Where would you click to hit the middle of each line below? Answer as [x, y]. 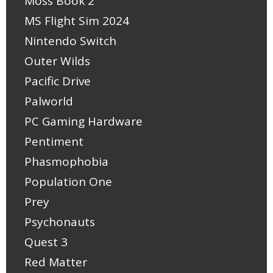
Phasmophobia [66, 161]
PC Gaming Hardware [83, 121]
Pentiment [54, 141]
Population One [68, 181]
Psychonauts [60, 222]
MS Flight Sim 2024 [77, 20]
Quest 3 [46, 242]
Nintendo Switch [70, 41]
